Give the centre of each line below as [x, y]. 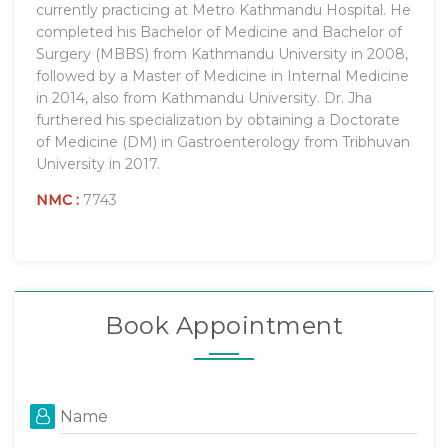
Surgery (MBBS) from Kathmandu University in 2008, [222, 53]
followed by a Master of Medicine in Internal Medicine [222, 75]
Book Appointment [224, 325]
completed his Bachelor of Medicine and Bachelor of [219, 31]
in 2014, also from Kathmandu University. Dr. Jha [204, 97]
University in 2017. [98, 163]
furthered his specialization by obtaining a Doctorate [218, 119]
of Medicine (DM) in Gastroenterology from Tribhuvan [223, 141]
